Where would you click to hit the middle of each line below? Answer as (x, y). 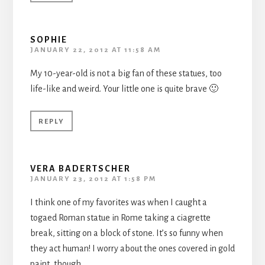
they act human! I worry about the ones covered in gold (132, 248)
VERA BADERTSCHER (80, 168)
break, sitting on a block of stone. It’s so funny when (126, 233)
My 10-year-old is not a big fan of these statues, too (126, 73)
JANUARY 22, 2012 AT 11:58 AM (95, 50)
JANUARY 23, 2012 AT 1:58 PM (93, 179)
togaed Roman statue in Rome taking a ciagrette (120, 217)
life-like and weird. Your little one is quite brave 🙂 (124, 88)
